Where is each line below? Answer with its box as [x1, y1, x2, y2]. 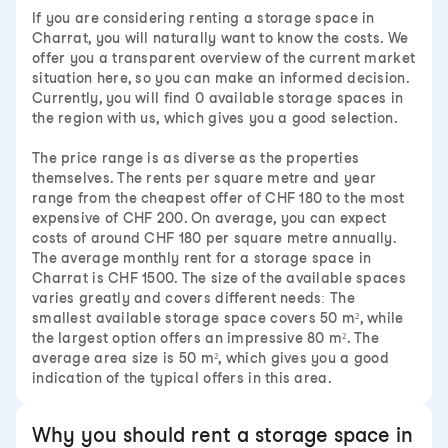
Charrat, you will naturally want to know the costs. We [32, 30, 409, 46]
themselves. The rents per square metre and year [32, 170, 377, 186]
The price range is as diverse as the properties [32, 150, 360, 166]
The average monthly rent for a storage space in [32, 250, 372, 266]
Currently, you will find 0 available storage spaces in [32, 90, 404, 106]
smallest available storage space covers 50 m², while [32, 310, 404, 326]
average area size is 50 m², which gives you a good [32, 350, 389, 366]
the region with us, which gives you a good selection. [32, 110, 398, 126]
